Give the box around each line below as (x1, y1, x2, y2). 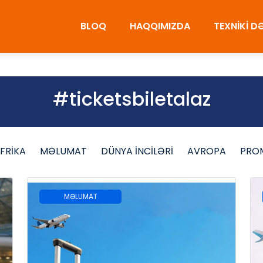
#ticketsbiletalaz (52, 85, 211, 112)
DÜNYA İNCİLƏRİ (101, 144, 173, 158)
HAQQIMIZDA (130, 19, 191, 33)
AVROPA (187, 144, 226, 158)
